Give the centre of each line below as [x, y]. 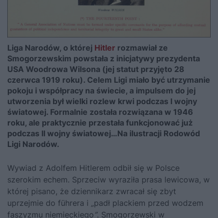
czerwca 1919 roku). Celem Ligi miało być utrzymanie [109, 80]
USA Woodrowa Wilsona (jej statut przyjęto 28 [96, 69]
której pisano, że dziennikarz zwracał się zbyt [92, 191]
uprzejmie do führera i [49, 203]
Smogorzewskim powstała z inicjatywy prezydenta [104, 59]
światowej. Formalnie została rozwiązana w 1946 [100, 112]
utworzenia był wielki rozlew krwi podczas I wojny [102, 101]
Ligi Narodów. [33, 144]
